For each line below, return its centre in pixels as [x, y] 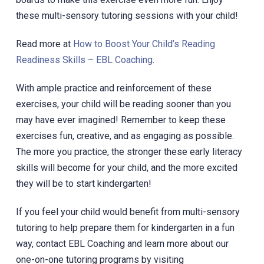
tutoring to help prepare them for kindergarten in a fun [125, 227]
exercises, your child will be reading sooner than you [123, 104]
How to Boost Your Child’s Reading [144, 44]
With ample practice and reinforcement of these [113, 88]
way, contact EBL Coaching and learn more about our [122, 243]
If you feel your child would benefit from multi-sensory [128, 212]
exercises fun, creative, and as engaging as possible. [125, 136]
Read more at [44, 44]
